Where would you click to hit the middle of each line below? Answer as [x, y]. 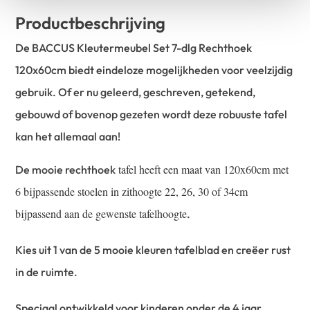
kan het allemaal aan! [68, 137]
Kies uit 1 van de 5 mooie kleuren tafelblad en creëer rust [153, 250]
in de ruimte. [47, 272]
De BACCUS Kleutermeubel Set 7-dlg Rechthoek [134, 48]
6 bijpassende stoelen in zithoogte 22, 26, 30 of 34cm [132, 192]
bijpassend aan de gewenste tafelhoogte [101, 214]
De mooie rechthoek [66, 170]
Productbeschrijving [91, 23]
